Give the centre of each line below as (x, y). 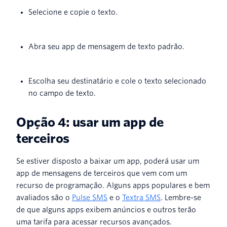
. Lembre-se (181, 197)
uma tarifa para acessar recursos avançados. (94, 222)
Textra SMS (141, 197)
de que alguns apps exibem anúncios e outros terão (106, 210)
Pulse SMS (90, 197)
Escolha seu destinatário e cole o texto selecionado (117, 81)
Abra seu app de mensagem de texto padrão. (106, 46)
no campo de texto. (62, 93)
